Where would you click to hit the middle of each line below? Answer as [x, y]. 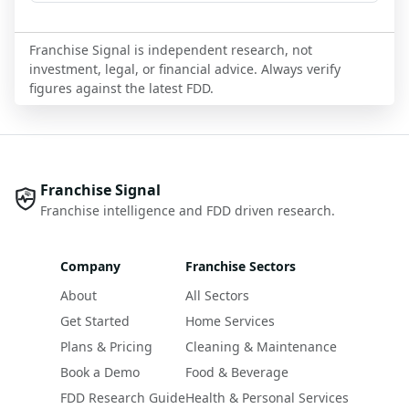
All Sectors [217, 295]
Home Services [230, 320]
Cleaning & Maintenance [261, 346]
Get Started [95, 320]
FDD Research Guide [123, 397]
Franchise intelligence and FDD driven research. [188, 210]
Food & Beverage [237, 372]
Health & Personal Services [267, 397]
